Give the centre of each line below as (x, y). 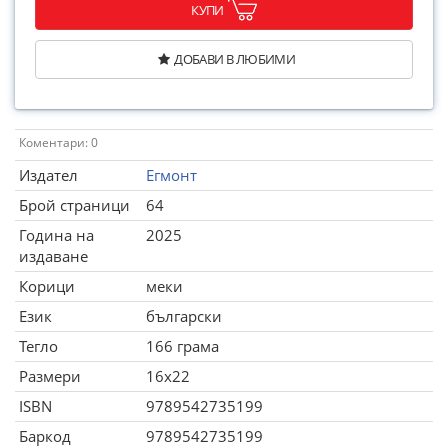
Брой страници (74, 205)
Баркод (45, 436)
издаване (53, 256)
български (184, 316)
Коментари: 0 (58, 142)
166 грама (182, 346)
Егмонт (171, 175)
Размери (50, 376)
